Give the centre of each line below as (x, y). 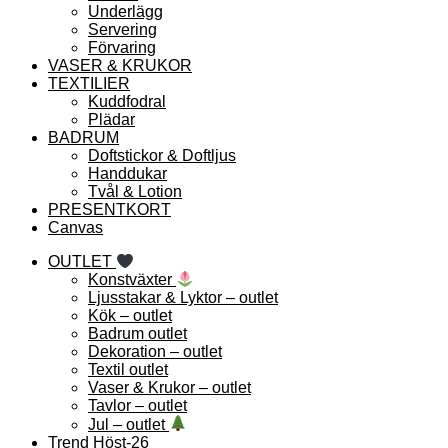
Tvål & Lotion (135, 191)
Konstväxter (132, 280)
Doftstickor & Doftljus (162, 155)
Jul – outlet (128, 424)
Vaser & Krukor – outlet (169, 388)
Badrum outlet (137, 334)
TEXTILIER (89, 83)
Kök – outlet (130, 316)
